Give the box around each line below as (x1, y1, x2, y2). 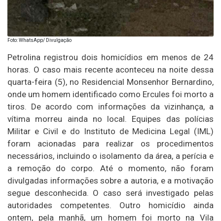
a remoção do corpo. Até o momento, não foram (7, 163, 214, 173)
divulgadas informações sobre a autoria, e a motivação (7, 175, 214, 185)
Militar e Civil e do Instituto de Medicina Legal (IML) (7, 126, 214, 136)
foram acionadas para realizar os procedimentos (7, 138, 214, 148)
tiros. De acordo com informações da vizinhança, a (7, 101, 214, 111)
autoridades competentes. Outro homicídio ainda (7, 200, 214, 210)
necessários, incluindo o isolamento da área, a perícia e (7, 150, 214, 161)
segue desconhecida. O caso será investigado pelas (7, 187, 214, 198)
